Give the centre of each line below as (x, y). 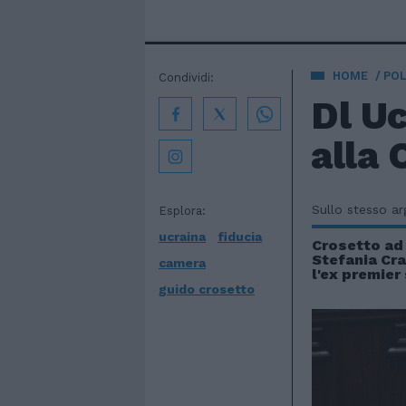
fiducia (240, 237)
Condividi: (186, 77)
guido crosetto (207, 289)
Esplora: (182, 211)
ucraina (182, 237)
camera (182, 263)
